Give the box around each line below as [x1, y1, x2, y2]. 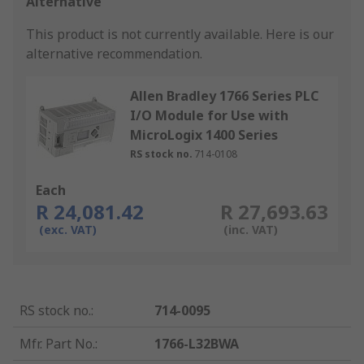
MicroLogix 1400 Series [130, 126, 278, 145]
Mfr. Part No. [19, 335, 95, 353]
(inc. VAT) [223, 222, 278, 238]
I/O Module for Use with [130, 106, 288, 125]
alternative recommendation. [26, 45, 202, 63]
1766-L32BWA [154, 335, 240, 353]
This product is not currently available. [26, 25, 266, 44]
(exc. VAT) [39, 222, 97, 238]
